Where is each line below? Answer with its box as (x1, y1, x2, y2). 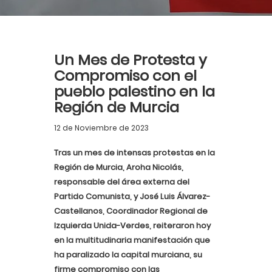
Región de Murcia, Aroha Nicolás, (54, 161, 183, 173)
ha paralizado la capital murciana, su (54, 249, 202, 260)
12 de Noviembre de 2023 (54, 123, 149, 133)
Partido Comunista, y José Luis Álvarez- (54, 191, 210, 202)
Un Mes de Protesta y (54, 50, 207, 70)
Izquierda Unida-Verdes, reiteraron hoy (54, 220, 211, 231)
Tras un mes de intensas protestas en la (54, 147, 215, 158)
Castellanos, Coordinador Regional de (54, 205, 208, 217)
